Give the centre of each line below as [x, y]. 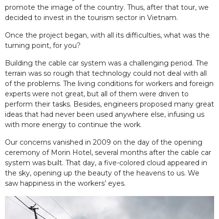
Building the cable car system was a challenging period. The [107, 63]
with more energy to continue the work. [73, 125]
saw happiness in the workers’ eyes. [65, 184]
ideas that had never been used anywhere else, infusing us [105, 115]
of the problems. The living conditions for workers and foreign [109, 84]
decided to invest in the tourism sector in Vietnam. [91, 18]
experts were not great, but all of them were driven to [97, 94]
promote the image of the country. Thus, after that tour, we [107, 8]
